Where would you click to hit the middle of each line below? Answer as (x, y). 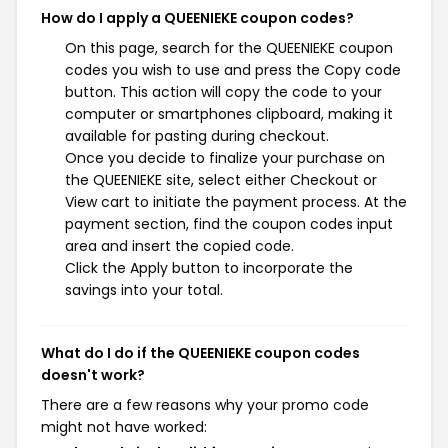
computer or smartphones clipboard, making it (229, 114)
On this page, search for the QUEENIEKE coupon (229, 48)
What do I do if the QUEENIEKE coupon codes (200, 353)
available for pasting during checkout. (197, 136)
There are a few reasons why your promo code (205, 405)
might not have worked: (124, 427)
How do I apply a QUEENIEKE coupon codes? (197, 18)
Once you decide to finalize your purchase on (225, 158)
